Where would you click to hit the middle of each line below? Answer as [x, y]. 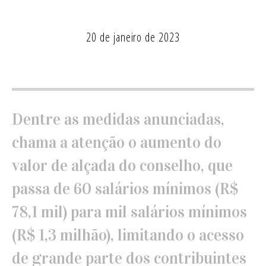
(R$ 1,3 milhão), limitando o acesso [128, 235]
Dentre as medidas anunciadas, [118, 119]
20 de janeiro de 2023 [133, 37]
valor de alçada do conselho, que [122, 165]
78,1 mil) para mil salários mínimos [129, 212]
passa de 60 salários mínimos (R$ [125, 189]
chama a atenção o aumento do [116, 142]
